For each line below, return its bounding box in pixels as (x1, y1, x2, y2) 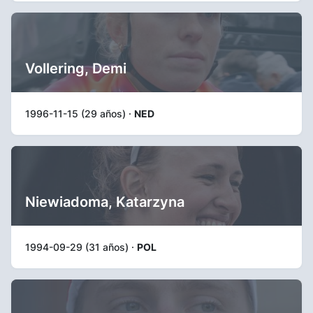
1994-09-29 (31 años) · (25, 240, 137, 253)
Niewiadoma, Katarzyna (25, 193, 184, 210)
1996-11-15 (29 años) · (25, 107, 134, 119)
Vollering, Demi (25, 59, 126, 77)
